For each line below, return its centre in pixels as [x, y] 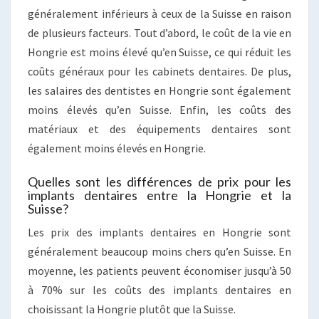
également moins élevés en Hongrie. [117, 148]
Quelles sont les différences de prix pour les [159, 181]
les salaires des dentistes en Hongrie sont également [159, 90]
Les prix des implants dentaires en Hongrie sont [159, 232]
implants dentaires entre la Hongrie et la [159, 195]
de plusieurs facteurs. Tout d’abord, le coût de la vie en [159, 32]
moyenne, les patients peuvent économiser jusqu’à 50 [159, 270]
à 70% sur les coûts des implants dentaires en [159, 289]
